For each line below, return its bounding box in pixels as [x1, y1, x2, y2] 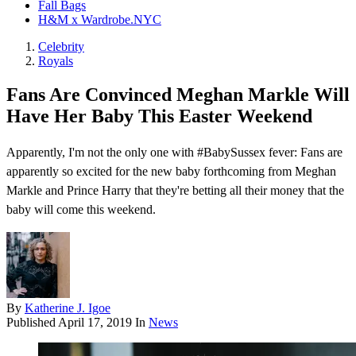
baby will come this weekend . [6, 203, 156, 217]
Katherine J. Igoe [25, 301, 110, 315]
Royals [38, 54, 73, 68]
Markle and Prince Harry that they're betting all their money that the [6, 184, 344, 198]
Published [6, 315, 58, 330]
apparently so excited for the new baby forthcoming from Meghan [6, 164, 336, 179]
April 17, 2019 [58, 315, 132, 330]
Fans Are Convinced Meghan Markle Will [6, 84, 350, 106]
